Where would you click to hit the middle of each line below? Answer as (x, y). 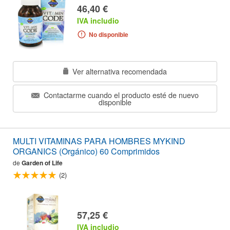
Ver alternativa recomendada (119, 71)
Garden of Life (42, 163)
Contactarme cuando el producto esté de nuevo (120, 94)
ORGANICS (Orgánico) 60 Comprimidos (86, 151)
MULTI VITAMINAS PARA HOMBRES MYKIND (83, 141)
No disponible (108, 34)
